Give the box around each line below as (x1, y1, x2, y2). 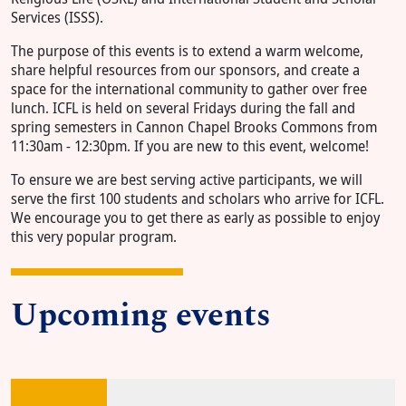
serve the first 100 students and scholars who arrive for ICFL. (11, 188, 384, 208)
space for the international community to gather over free (11, 78, 367, 99)
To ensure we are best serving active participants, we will (11, 169, 362, 189)
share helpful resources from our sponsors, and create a (11, 59, 360, 80)
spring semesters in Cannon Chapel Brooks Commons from (11, 116, 377, 137)
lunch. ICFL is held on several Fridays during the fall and (11, 97, 355, 118)
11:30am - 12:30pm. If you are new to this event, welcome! (11, 135, 380, 156)
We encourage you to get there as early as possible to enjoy (11, 207, 380, 227)
